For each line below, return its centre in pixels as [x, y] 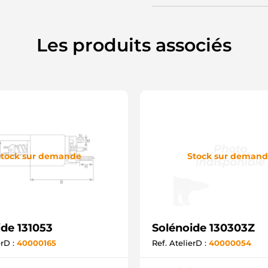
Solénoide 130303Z [203, 228]
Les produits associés [134, 45]
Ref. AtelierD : [180, 243]
